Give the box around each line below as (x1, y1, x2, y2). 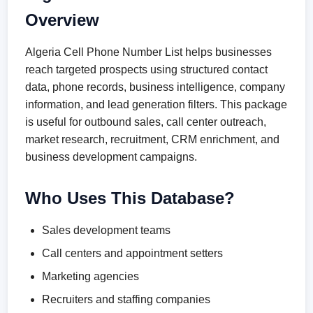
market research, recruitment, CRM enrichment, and (25, 133, 280, 145)
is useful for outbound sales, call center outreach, (25, 116, 267, 128)
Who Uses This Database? (25, 189, 235, 208)
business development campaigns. (25, 151, 198, 163)
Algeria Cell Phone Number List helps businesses (25, 46, 272, 58)
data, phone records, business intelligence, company (25, 81, 286, 93)
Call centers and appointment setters (42, 247, 224, 259)
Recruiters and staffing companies (42, 293, 211, 305)
